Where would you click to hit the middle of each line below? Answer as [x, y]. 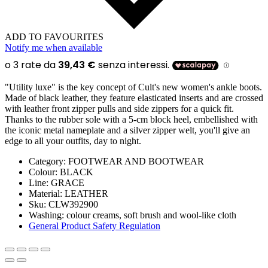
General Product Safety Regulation [95, 226]
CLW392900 [72, 205]
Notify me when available [54, 48]
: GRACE [65, 183]
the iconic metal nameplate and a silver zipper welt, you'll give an [127, 130]
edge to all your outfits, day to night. [73, 141]
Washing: [46, 215]
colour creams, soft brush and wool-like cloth [150, 215]
